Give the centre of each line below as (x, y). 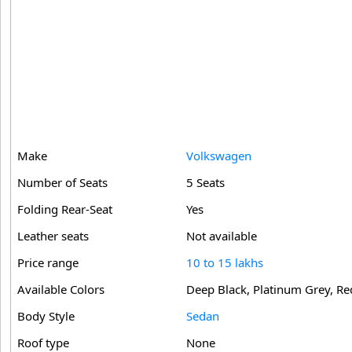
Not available (222, 235)
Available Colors (61, 289)
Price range (48, 262)
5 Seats (205, 182)
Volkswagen (219, 155)
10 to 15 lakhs (225, 262)
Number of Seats (62, 182)
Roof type (43, 342)
